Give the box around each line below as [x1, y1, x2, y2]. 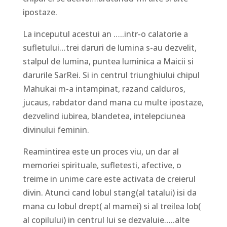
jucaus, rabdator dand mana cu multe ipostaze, [22, 96, 204, 108]
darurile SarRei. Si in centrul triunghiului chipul [22, 69, 200, 81]
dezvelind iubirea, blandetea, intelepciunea [22, 110, 185, 122]
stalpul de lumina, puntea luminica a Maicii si [22, 55, 194, 67]
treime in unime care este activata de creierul [22, 173, 196, 184]
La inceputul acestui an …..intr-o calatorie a [22, 28, 188, 40]
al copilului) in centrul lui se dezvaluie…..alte [22, 214, 190, 225]
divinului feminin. [22, 124, 89, 135]
